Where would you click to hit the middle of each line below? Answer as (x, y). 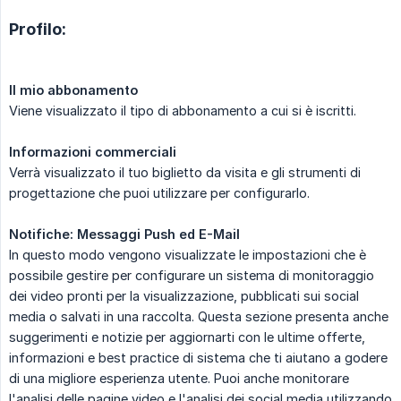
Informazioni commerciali (93, 151)
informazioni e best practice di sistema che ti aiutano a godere (198, 357)
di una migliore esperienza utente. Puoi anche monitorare (179, 378)
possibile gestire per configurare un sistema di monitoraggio (192, 275)
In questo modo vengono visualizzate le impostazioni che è (188, 254)
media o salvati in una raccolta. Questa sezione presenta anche (199, 316)
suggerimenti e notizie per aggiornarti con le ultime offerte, (187, 337)
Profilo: (38, 29)
